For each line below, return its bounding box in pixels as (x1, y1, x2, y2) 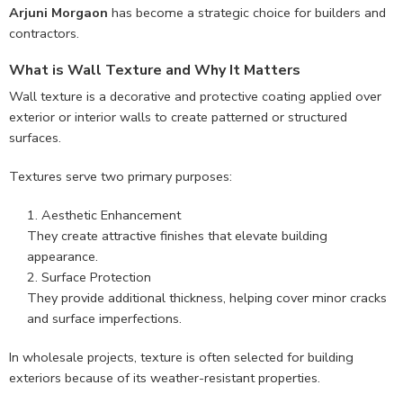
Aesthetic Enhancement (41, 206, 181, 225)
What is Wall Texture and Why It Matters (9, 60, 300, 81)
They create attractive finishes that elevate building (27, 227, 327, 246)
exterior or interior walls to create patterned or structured (9, 108, 347, 127)
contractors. (9, 24, 79, 43)
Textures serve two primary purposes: (9, 167, 232, 186)
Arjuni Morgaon (9, 4, 108, 22)
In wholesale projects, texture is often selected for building (9, 348, 354, 367)
